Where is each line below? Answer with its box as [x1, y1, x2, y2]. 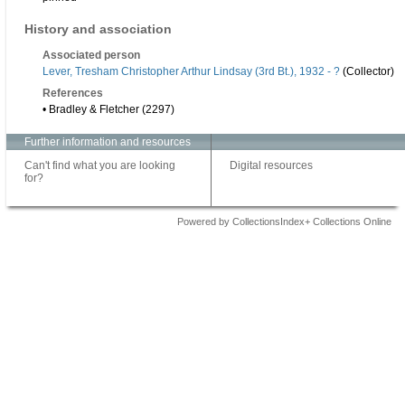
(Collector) [340, 65, 394, 79]
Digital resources [230, 159, 313, 173]
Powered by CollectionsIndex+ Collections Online [177, 216, 391, 228]
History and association [24, 22, 172, 37]
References [42, 87, 103, 100]
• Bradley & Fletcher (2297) [42, 103, 174, 117]
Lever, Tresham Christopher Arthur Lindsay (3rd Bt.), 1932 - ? [42, 65, 340, 79]
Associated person [42, 49, 140, 62]
